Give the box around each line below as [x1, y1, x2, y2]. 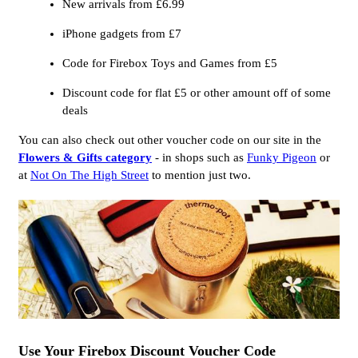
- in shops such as [152, 151, 247, 165]
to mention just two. [149, 169, 251, 182]
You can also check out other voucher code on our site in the [18, 133, 321, 147]
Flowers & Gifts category [18, 151, 152, 165]
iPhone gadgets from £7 [62, 27, 181, 41]
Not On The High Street [30, 169, 149, 182]
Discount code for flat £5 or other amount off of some [62, 86, 331, 100]
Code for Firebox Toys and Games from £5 [62, 57, 277, 70]
